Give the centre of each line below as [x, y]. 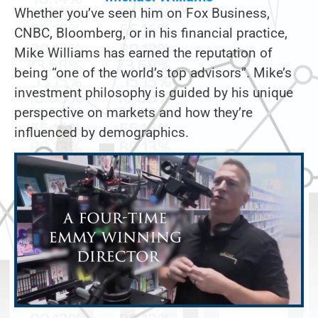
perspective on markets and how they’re [133, 112]
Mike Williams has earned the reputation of [143, 53]
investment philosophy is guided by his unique [154, 92]
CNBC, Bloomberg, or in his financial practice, [151, 33]
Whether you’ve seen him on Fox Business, [142, 13]
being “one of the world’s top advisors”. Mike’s [153, 72]
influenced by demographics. [102, 132]
